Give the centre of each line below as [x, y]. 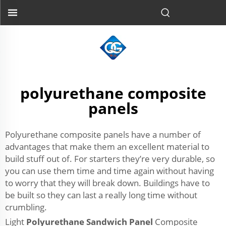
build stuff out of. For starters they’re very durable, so [110, 159]
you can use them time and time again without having [109, 171]
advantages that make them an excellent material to [107, 147]
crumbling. [26, 207]
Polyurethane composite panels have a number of [103, 134]
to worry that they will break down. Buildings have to [107, 183]
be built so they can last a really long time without [101, 195]
